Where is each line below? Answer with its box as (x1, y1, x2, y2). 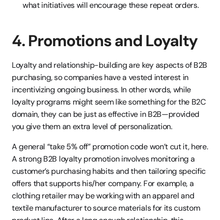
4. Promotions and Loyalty (12, 30, 197, 51)
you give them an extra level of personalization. (12, 121, 172, 132)
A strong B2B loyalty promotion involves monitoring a (12, 154, 195, 164)
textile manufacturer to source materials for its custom (12, 203, 200, 213)
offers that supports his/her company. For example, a (12, 178, 194, 189)
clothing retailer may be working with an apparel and (12, 191, 194, 201)
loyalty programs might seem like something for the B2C (12, 97, 206, 107)
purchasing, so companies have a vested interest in (12, 72, 189, 82)
